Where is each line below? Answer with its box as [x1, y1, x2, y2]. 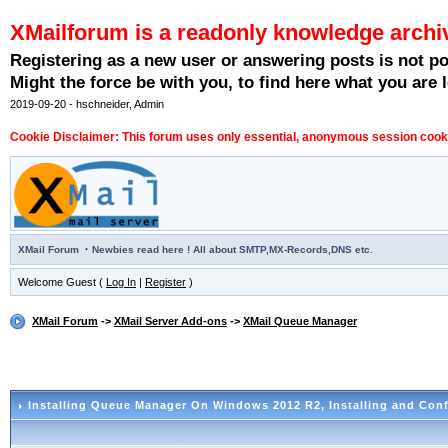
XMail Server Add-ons [114, 315, 227, 328]
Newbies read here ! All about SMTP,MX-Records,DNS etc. [92, 244, 373, 256]
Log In [106, 276, 136, 289]
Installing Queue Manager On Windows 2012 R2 [28, 399, 321, 412]
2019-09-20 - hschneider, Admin [10, 98, 164, 111]
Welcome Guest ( [18, 276, 106, 289]
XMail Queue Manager [243, 315, 357, 328]
